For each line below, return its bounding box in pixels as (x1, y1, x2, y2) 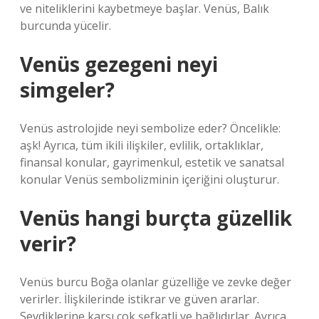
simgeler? (20, 76, 115, 103)
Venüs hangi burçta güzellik (20, 204, 292, 231)
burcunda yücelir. (20, 18, 111, 33)
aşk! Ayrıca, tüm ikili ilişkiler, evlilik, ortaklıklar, (20, 137, 263, 153)
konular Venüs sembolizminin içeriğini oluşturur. (20, 172, 279, 187)
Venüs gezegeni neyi (20, 51, 218, 78)
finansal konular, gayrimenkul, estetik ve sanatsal (20, 155, 284, 170)
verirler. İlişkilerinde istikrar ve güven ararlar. (20, 291, 259, 307)
